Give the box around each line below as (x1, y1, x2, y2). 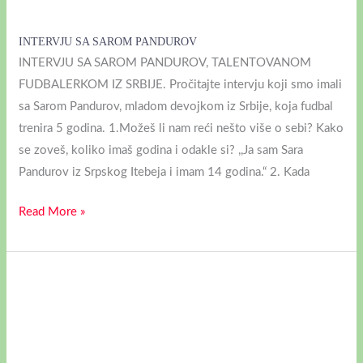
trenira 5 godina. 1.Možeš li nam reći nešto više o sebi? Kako (19, 122, 344, 135)
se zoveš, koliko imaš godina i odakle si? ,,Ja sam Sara (19, 143, 304, 156)
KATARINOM (18, 318, 89, 331)
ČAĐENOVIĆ (18, 340, 90, 352)
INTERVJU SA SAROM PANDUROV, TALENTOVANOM (19, 56, 312, 69)
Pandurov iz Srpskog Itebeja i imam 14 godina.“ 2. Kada (19, 165, 310, 178)
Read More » (19, 206, 86, 219)
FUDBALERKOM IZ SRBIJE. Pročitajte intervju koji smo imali (19, 78, 343, 91)
